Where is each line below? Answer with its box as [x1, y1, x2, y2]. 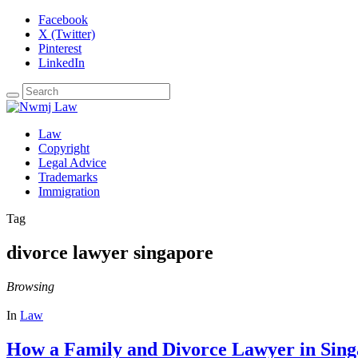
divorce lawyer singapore [6, 241, 213, 263]
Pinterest [38, 42, 82, 55]
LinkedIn [38, 56, 85, 70]
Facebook [38, 13, 88, 26]
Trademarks [38, 170, 97, 184]
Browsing [6, 279, 54, 293]
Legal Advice [38, 156, 106, 169]
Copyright [38, 141, 89, 155]
